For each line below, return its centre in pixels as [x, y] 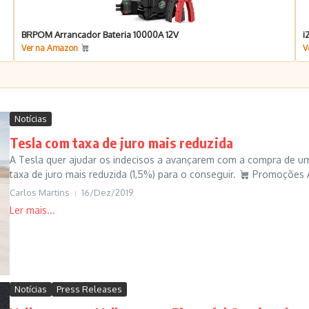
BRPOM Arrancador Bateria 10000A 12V [100, 35]
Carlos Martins [40, 193]
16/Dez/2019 [107, 193]
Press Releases [89, 289]
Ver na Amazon [50, 48]
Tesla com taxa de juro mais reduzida [122, 143]
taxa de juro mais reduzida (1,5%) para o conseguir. [124, 175]
